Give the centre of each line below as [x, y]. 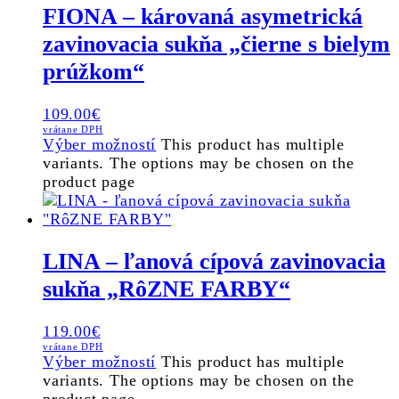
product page [89, 181]
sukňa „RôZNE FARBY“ [167, 289]
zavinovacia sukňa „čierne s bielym [216, 45]
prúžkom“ [94, 72]
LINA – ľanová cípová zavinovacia [214, 262]
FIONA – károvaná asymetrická [203, 17]
